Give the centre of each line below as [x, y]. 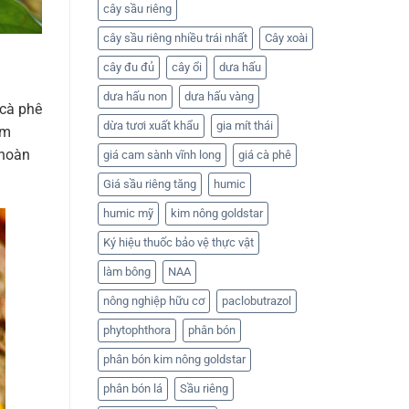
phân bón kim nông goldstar [174, 359]
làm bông [127, 271]
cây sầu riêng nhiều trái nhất [175, 37]
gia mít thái [245, 125]
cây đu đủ [129, 67]
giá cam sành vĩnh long [162, 154]
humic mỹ [128, 213]
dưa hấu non [135, 96]
